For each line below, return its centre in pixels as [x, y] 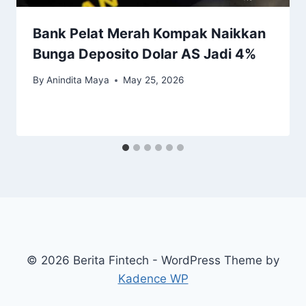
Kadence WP [153, 279]
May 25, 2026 [154, 80]
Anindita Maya [78, 80]
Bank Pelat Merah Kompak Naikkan [149, 33]
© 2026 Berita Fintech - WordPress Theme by [153, 260]
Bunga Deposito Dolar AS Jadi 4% [144, 54]
